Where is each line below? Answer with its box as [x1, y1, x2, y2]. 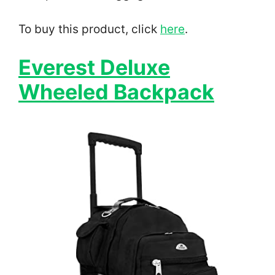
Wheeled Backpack [18, 79, 214, 105]
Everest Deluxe [18, 55, 170, 80]
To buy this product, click [18, 21, 160, 36]
